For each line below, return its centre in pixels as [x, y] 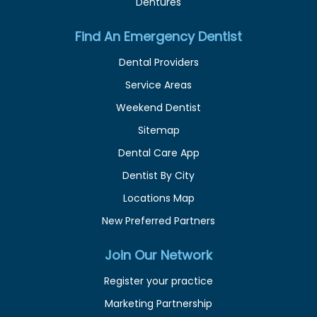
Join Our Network [158, 255]
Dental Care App [158, 152]
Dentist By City [158, 175]
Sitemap [158, 130]
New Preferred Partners [158, 220]
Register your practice [158, 281]
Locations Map [158, 198]
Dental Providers [158, 62]
